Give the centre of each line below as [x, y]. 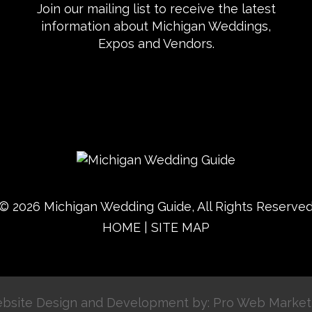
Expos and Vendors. [156, 43]
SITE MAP [180, 227]
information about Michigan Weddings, [156, 26]
